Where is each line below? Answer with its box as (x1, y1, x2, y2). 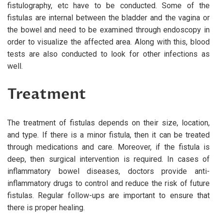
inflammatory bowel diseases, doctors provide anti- (7, 166, 210, 176)
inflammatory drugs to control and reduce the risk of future (7, 178, 210, 188)
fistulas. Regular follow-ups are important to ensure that (7, 190, 210, 200)
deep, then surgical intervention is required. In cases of (7, 154, 210, 164)
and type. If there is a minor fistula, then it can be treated (7, 130, 210, 139)
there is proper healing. (7, 202, 85, 212)
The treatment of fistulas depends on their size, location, (7, 118, 210, 127)
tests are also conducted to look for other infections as (7, 49, 210, 59)
